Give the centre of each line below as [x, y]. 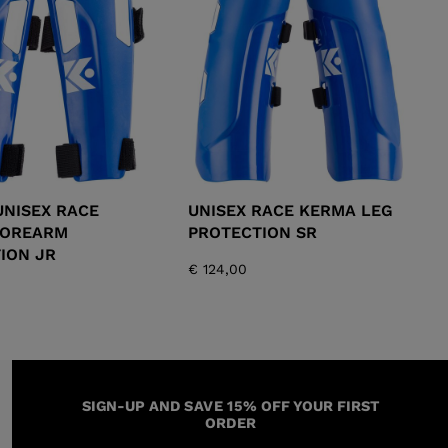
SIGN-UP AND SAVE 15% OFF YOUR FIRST [230, 405]
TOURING [235, 99]
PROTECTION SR [253, 232]
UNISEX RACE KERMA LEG [291, 210]
